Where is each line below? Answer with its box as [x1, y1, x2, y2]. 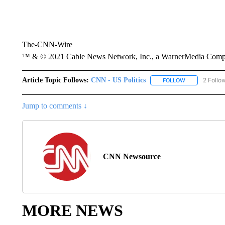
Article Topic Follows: [22, 76, 89, 84]
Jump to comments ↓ [22, 101, 87, 110]
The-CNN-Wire [22, 40, 72, 49]
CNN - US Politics [90, 76, 146, 84]
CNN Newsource [102, 152, 161, 161]
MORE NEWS [22, 201, 123, 220]
